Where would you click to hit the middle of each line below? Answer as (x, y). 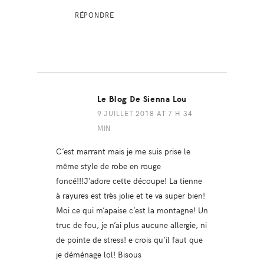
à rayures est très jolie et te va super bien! (130, 195)
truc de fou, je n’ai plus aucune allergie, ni (131, 225)
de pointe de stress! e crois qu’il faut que (129, 240)
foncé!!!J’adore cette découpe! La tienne (129, 181)
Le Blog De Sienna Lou (142, 100)
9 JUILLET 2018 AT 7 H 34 (145, 113)
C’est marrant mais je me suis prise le (123, 151)
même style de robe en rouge (108, 166)
